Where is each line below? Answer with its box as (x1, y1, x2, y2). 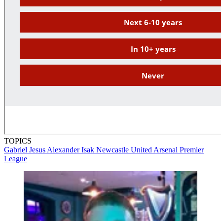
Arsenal (153, 145, 180, 154)
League (4, 154, 27, 163)
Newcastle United (96, 145, 153, 154)
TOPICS (4, 136, 32, 145)
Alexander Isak (47, 145, 96, 154)
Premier (180, 145, 204, 154)
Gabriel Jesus (4, 145, 47, 154)
